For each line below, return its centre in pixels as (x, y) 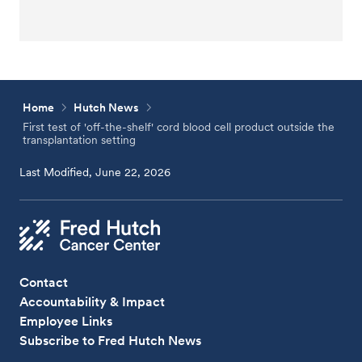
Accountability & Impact (93, 301)
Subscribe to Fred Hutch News (111, 340)
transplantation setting (80, 140)
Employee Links (66, 321)
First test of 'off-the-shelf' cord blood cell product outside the (179, 127)
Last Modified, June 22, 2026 (95, 172)
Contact (44, 282)
